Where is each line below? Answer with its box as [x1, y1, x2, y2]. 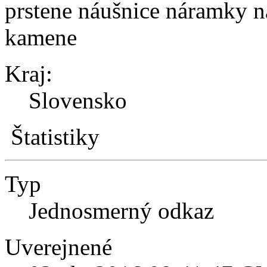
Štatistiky [11, 123, 100, 150]
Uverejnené [5, 234, 112, 260]
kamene [5, 24, 77, 50]
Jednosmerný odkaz [29, 197, 214, 223]
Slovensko [29, 87, 127, 113]
